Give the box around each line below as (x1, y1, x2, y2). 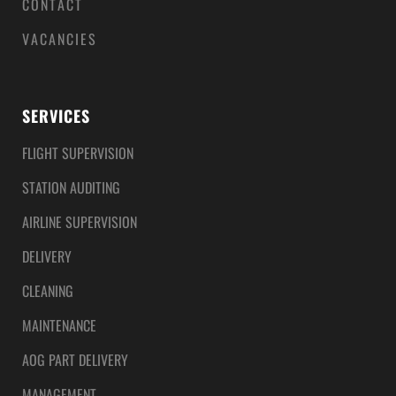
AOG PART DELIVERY (22, 349, 128, 371)
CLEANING (22, 280, 73, 302)
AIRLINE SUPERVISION (22, 211, 137, 233)
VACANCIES (22, 28, 97, 50)
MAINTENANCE (22, 315, 96, 337)
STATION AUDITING (22, 177, 120, 199)
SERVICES (22, 104, 90, 128)
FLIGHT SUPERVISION (22, 142, 133, 164)
